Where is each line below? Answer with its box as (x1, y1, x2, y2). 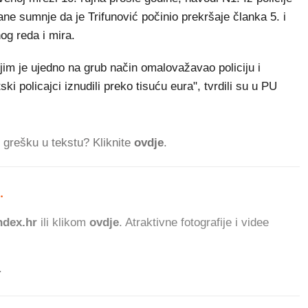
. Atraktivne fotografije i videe (119, 216, 269, 230)
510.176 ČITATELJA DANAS (3, 186, 157, 201)
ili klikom (37, 216, 89, 230)
